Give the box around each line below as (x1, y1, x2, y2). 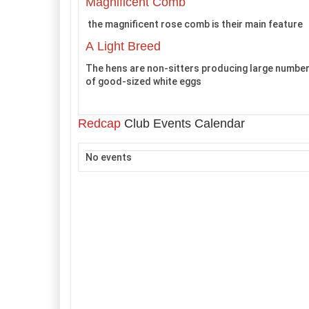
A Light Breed (86, 39, 161, 53)
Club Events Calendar (121, 117, 245, 130)
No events (86, 152, 132, 163)
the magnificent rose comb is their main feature (86, 19, 303, 30)
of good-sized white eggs (86, 75, 201, 87)
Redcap (78, 117, 121, 130)
